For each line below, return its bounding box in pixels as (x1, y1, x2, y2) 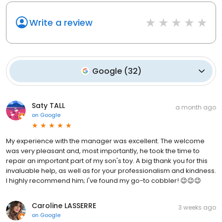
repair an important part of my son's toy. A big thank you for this (6, 156, 208, 166)
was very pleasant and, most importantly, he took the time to (6, 146, 200, 156)
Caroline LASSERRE (32, 200, 96, 211)
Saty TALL (32, 100, 65, 111)
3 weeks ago (178, 203, 216, 212)
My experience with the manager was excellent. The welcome (6, 136, 205, 146)
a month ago (175, 103, 216, 111)
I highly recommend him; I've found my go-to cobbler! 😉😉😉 (6, 175, 201, 185)
